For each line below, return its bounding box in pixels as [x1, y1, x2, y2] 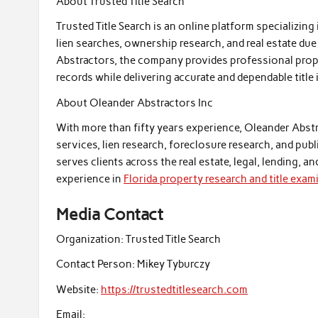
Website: [56, 283, 99, 296]
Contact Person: [56, 258, 136, 271]
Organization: [56, 232, 124, 246]
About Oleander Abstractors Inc [56, 96, 214, 109]
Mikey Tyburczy [135, 258, 211, 271]
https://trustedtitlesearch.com [101, 283, 248, 296]
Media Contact [56, 204, 164, 225]
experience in [56, 172, 124, 186]
